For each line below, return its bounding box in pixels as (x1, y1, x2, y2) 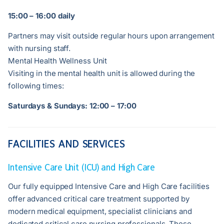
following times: (8, 81, 64, 91)
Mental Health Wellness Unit (8, 56, 107, 66)
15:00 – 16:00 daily (8, 11, 75, 21)
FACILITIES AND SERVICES (8, 138, 125, 150)
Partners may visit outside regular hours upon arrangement (8, 31, 215, 41)
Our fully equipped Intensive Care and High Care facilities (8, 181, 210, 191)
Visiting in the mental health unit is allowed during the (8, 68, 195, 78)
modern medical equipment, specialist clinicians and (8, 206, 192, 216)
